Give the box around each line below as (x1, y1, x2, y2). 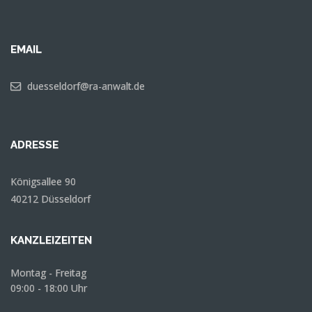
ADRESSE (10, 139, 58, 151)
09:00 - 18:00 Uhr (10, 281, 87, 295)
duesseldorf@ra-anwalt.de (27, 79, 145, 93)
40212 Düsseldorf (10, 192, 91, 205)
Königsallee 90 (10, 175, 76, 188)
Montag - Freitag (10, 266, 86, 279)
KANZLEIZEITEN (10, 234, 92, 247)
